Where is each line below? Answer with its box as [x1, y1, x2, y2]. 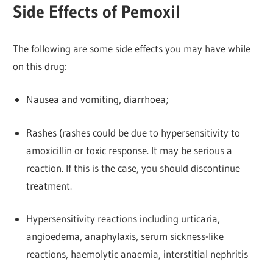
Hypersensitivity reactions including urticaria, [26, 212, 220, 225]
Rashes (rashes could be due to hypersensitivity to [26, 126, 240, 139]
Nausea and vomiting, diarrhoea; [26, 93, 169, 106]
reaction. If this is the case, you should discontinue [26, 161, 240, 174]
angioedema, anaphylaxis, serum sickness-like [26, 230, 224, 243]
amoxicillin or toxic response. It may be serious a [26, 143, 232, 157]
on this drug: [13, 59, 68, 73]
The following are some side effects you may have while [13, 41, 251, 55]
